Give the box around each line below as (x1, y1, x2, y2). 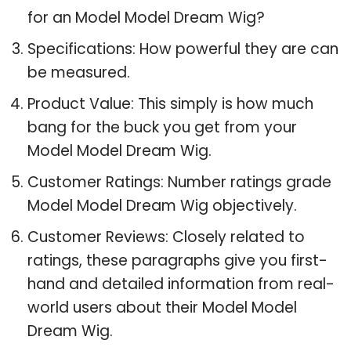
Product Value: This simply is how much (27, 92, 313, 114)
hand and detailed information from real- (27, 273, 335, 295)
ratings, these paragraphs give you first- (27, 249, 327, 271)
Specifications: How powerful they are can (27, 38, 338, 60)
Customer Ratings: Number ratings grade (27, 171, 331, 193)
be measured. (27, 61, 130, 83)
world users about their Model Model (27, 296, 297, 318)
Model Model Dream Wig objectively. (27, 194, 297, 216)
